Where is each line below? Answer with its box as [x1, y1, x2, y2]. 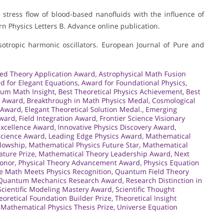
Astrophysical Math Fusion [99, 69, 186, 79]
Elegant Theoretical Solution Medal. [25, 105, 142, 114]
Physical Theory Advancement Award [18, 158, 140, 168]
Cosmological [152, 96, 195, 106]
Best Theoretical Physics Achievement [58, 87, 183, 97]
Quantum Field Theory [115, 167, 189, 177]
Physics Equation [144, 158, 199, 168]
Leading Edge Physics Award [48, 131, 142, 141]
